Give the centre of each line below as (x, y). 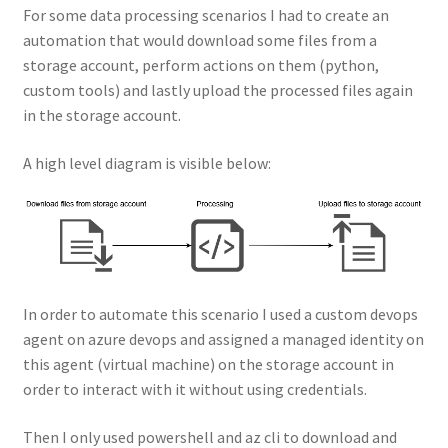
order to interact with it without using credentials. (194, 389)
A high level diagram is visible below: (146, 162)
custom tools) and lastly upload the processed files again (217, 90)
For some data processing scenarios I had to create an (205, 15)
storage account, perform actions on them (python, (200, 65)
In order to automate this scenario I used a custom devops (220, 314)
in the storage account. (101, 115)
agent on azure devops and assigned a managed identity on (223, 339)
